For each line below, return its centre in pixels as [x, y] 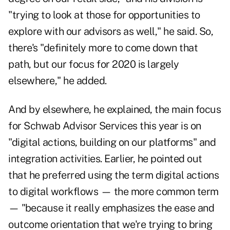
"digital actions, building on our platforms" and [112, 142]
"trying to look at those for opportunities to [104, 15]
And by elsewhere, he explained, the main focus [114, 110]
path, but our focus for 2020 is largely [94, 64]
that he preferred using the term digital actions [113, 175]
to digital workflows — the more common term [113, 192]
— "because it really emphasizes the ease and [111, 208]
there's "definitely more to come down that [103, 48]
